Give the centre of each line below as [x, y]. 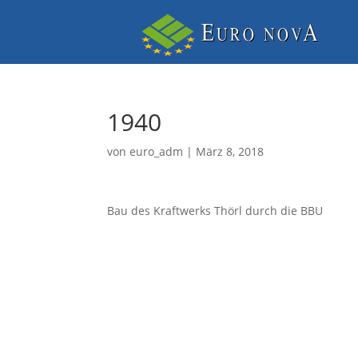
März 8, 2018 [230, 151]
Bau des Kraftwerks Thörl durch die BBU [215, 211]
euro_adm [157, 151]
